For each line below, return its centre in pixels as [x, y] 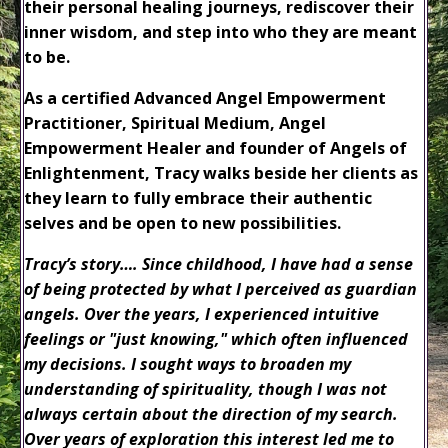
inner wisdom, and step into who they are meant [220, 32]
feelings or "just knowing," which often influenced [216, 339]
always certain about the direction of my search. [211, 414]
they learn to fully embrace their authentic [198, 198]
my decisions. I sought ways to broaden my [187, 364]
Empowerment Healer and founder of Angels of [215, 148]
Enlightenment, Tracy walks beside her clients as [221, 173]
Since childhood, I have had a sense [277, 264]
